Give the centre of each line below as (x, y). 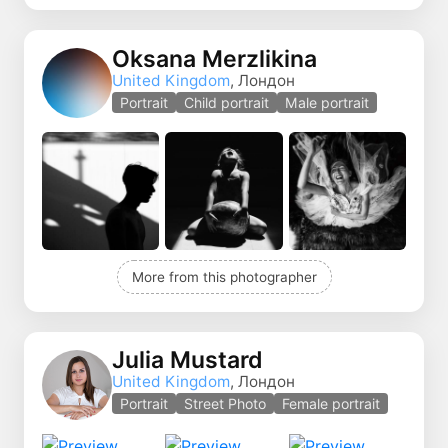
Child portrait (226, 102)
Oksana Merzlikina (214, 58)
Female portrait (331, 404)
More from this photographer (224, 276)
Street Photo (225, 404)
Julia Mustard (187, 360)
